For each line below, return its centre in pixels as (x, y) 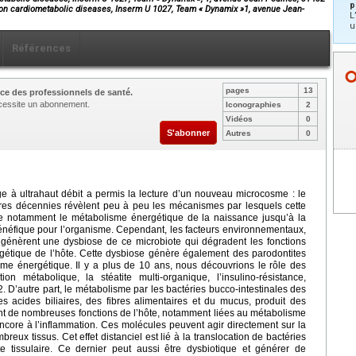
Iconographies (253, 104)
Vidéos (239, 118)
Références (41, 48)
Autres (238, 133)
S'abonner (188, 132)
